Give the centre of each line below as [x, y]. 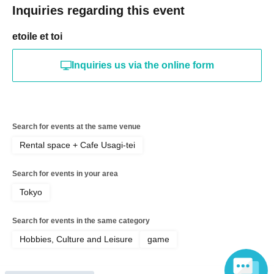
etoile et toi [37, 36]
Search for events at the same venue [76, 127]
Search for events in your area [65, 174]
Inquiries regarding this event [98, 10]
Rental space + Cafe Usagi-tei [77, 145]
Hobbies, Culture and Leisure [76, 239]
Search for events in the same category [81, 221]
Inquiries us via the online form [143, 65]
